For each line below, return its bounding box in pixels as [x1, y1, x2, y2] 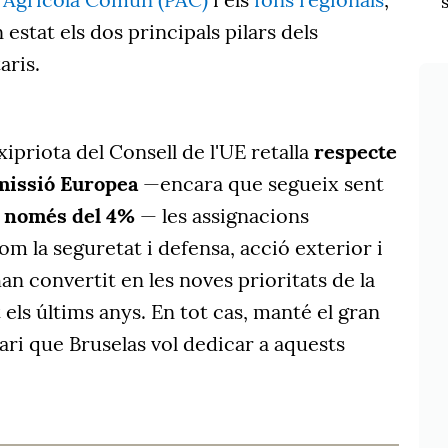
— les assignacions [135, 203, 309, 229]
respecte [314, 139, 397, 165]
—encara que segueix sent [138, 171, 384, 197]
